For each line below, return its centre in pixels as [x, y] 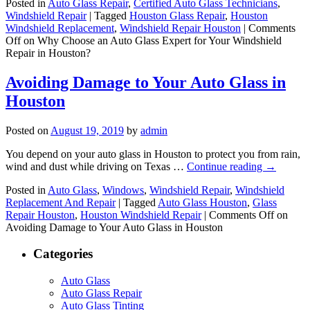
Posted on [27, 130]
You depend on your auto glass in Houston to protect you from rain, [153, 154]
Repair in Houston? [48, 53]
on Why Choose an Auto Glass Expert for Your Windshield [151, 40]
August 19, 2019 [87, 130]
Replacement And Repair [61, 202]
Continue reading [226, 166]
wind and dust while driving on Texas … [96, 166]
